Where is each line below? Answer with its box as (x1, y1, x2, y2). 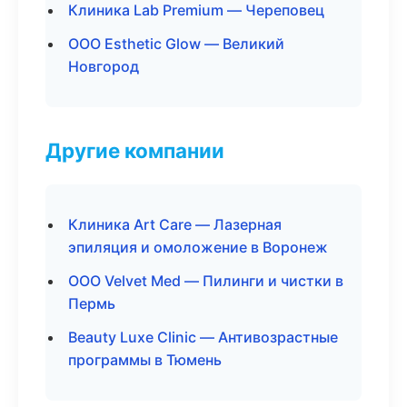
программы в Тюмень (68, 351, 222, 369)
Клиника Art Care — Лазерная (68, 215, 282, 233)
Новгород (68, 57, 139, 75)
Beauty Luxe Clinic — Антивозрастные (68, 328, 338, 346)
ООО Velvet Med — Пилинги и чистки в (68, 272, 343, 290)
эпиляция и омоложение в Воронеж (68, 238, 328, 256)
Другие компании (45, 138, 224, 163)
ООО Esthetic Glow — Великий (68, 35, 284, 53)
